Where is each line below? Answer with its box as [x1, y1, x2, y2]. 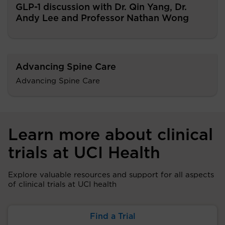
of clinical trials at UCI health [8, 181, 117, 189]
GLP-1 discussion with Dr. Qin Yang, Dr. [16, 3, 187, 13]
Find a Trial [89, 212, 136, 221]
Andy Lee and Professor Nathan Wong [16, 14, 189, 24]
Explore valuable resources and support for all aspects [8, 171, 214, 179]
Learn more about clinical [8, 127, 213, 144]
